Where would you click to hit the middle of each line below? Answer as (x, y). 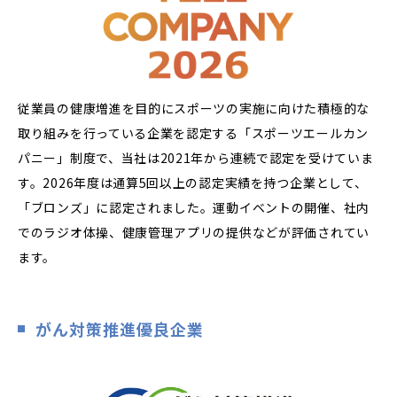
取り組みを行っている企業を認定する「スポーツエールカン (193, 132)
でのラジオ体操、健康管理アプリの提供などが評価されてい (194, 232)
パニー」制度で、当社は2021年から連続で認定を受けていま (196, 157)
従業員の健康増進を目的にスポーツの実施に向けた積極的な (194, 108)
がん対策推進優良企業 (120, 328)
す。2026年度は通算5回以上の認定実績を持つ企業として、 (193, 182)
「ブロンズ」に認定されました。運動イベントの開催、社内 (194, 207)
